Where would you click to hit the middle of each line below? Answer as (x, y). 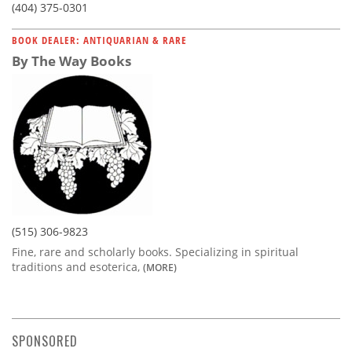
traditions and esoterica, (77, 266)
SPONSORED (45, 341)
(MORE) (160, 267)
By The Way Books (71, 60)
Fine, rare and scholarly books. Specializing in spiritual (155, 251)
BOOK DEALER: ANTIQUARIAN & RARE (99, 40)
